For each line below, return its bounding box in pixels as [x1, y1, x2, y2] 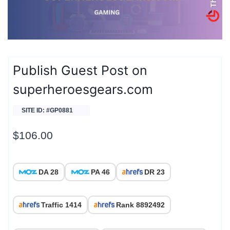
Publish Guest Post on [13, 63, 147, 79]
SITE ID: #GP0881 [22, 107, 73, 114]
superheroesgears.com [13, 82, 153, 98]
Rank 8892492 [116, 200, 165, 209]
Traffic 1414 [41, 200, 82, 209]
